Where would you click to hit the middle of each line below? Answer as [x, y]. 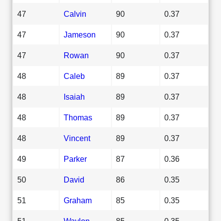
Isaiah [74, 96]
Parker [75, 159]
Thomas [78, 117]
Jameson [80, 34]
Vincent [77, 138]
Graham [78, 200]
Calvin [75, 14]
